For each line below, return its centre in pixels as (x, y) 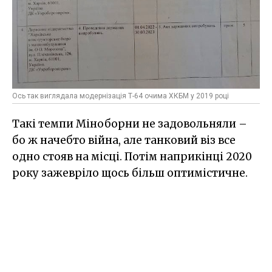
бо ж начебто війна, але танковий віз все (124, 140)
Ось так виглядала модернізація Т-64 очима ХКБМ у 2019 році (121, 96)
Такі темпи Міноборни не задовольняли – (130, 124)
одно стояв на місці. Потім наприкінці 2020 (132, 156)
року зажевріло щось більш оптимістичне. (130, 173)
